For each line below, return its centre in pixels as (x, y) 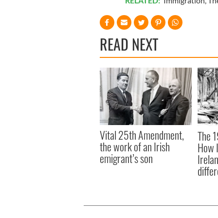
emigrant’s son (128, 158)
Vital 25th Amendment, (142, 135)
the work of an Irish (135, 146)
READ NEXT (129, 44)
